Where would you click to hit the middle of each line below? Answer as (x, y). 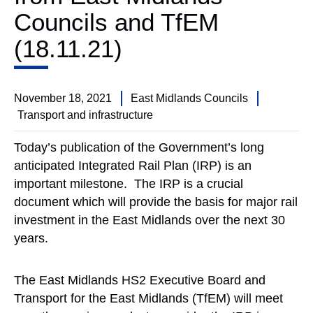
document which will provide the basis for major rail (156, 202)
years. (31, 238)
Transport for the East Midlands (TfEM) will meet (148, 299)
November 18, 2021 (63, 98)
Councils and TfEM (116, 22)
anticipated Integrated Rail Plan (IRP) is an (133, 166)
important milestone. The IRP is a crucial (129, 184)
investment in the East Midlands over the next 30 (150, 220)
